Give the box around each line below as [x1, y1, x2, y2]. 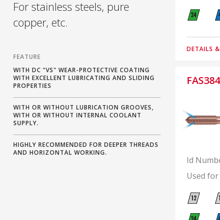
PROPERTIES [13, 82, 52, 90]
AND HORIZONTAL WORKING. [13, 148, 107, 157]
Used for [187, 170, 219, 181]
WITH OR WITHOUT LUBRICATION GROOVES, [13, 103, 154, 111]
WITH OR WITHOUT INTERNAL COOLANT [13, 111, 141, 119]
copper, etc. [13, 15, 68, 29]
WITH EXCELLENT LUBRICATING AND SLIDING [13, 74, 155, 82]
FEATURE [13, 53, 41, 61]
